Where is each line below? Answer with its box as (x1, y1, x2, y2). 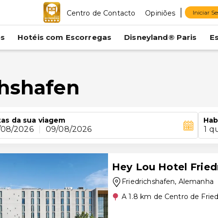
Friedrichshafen (122, 177, 175, 186)
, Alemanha (175, 177, 214, 186)
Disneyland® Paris (124, 33, 197, 42)
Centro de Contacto (66, 8, 136, 18)
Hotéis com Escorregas (17, 33, 112, 42)
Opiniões (145, 8, 176, 18)
